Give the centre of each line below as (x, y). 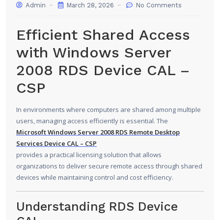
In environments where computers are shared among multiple (109, 110)
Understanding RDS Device (97, 207)
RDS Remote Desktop (147, 132)
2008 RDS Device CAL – (103, 70)
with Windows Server (94, 53)
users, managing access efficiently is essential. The (92, 121)
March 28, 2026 (89, 5)
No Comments (158, 5)
